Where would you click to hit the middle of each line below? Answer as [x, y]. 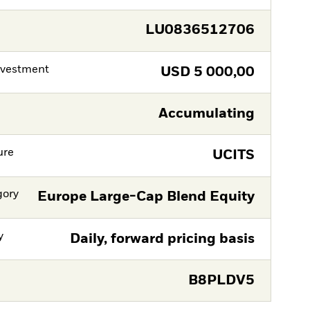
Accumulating [206, 113]
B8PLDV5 [221, 280]
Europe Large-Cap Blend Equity [146, 197]
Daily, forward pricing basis [162, 239]
